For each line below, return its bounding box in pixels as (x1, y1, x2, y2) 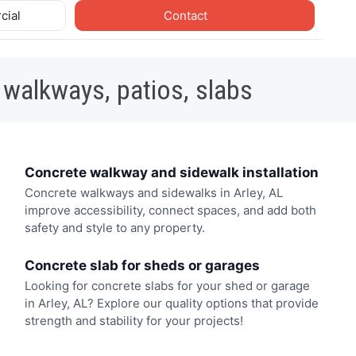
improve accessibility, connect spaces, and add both (24, 203, 316, 219)
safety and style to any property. (24, 220, 205, 236)
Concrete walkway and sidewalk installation (24, 164, 319, 180)
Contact (163, 7, 211, 23)
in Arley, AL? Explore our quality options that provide (24, 295, 319, 311)
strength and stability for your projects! (24, 312, 243, 328)
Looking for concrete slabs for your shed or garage (24, 277, 310, 293)
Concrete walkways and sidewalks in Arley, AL (24, 185, 283, 201)
